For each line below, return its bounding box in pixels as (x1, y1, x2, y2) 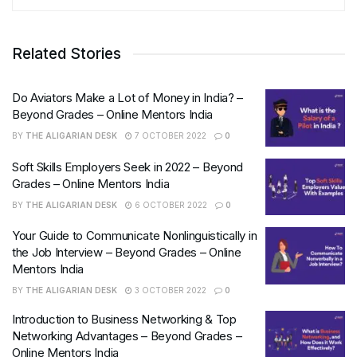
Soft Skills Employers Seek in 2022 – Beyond (12, 159, 244, 175)
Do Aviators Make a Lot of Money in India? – (12, 90, 244, 106)
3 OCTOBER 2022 (132, 285, 206, 296)
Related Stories (12, 45, 121, 64)
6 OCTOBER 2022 (132, 199, 207, 210)
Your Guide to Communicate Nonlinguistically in (12, 228, 257, 244)
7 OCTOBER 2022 (132, 131, 206, 141)
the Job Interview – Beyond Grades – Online (12, 245, 241, 261)
